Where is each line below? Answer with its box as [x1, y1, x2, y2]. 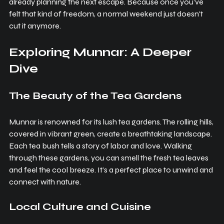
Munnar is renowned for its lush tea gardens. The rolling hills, [9, 117, 215, 127]
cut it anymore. [9, 21, 61, 31]
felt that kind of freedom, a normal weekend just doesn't [9, 9, 204, 19]
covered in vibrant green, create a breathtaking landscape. [9, 129, 213, 139]
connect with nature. [9, 177, 81, 187]
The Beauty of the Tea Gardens [9, 89, 181, 102]
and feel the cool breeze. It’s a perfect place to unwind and [9, 165, 214, 175]
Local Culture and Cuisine [9, 200, 151, 213]
